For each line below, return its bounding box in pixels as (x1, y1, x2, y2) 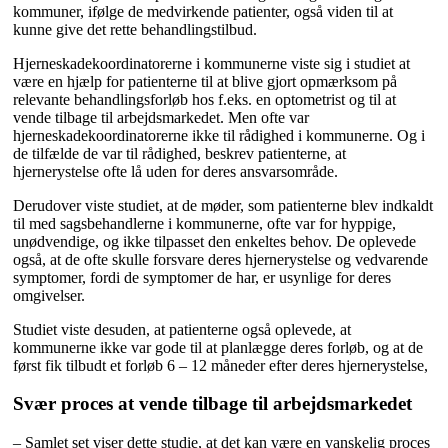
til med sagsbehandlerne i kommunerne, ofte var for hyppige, (13, 214, 396, 232)
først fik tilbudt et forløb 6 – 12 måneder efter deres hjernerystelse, (13, 356, 428, 374)
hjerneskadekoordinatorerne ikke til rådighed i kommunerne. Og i (13, 126, 425, 144)
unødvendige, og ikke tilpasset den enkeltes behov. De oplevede (13, 232, 416, 250)
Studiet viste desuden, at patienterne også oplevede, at (13, 320, 351, 338)
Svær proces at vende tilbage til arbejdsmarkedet (13, 393, 412, 415)
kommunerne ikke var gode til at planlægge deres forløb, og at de (13, 338, 423, 356)
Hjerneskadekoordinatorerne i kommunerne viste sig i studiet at (13, 54, 410, 72)
